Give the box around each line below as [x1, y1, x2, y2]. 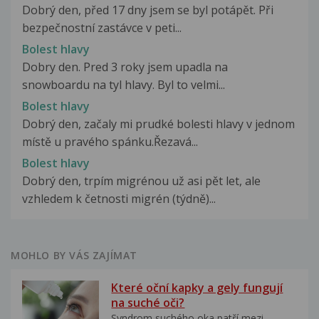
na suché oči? [111, 295, 185, 311]
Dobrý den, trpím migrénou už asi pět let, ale [22, 173, 261, 189]
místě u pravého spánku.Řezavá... [22, 134, 198, 150]
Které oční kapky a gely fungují [111, 280, 283, 296]
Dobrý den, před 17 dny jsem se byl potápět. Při [22, 1, 273, 18]
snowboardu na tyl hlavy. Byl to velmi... [22, 76, 225, 93]
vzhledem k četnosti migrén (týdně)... [22, 191, 216, 207]
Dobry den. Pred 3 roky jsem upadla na [22, 58, 228, 75]
